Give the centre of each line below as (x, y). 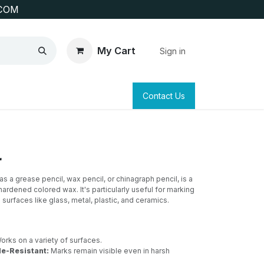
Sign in (173, 51)
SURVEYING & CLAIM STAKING (103, 96)
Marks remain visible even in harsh (109, 251)
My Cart (116, 51)
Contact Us (164, 96)
